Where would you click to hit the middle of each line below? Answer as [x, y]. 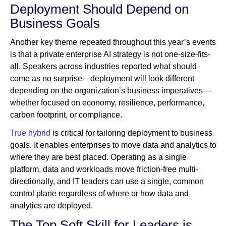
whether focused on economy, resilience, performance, [107, 103]
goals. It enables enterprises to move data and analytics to [113, 145]
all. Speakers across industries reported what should [103, 67]
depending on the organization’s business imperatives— [110, 91]
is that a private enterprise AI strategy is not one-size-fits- [110, 54]
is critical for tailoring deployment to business [131, 133]
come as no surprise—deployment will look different [102, 79]
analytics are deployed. [51, 206]
